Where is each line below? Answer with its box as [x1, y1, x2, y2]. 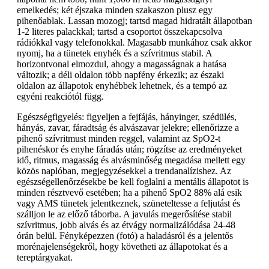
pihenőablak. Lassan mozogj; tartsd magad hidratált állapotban [17, 16, 252, 26]
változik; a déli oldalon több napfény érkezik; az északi [17, 70, 224, 80]
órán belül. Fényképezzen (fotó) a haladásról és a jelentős [17, 231, 233, 241]
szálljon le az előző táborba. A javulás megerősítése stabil [17, 209, 232, 219]
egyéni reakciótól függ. [17, 91, 104, 101]
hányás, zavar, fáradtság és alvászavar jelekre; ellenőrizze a [17, 122, 239, 133]
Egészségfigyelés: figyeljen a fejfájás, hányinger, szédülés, [17, 112, 237, 122]
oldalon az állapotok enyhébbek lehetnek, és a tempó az [17, 80, 227, 91]
